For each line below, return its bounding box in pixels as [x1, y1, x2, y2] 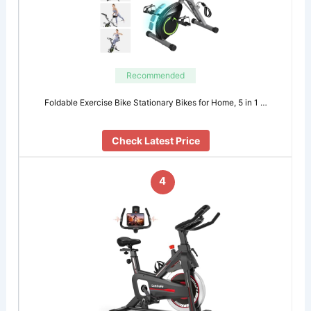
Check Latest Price [111, 135, 200, 147]
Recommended [126, 70, 185, 81]
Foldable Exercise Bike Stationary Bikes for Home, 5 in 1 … [44, 96, 267, 108]
